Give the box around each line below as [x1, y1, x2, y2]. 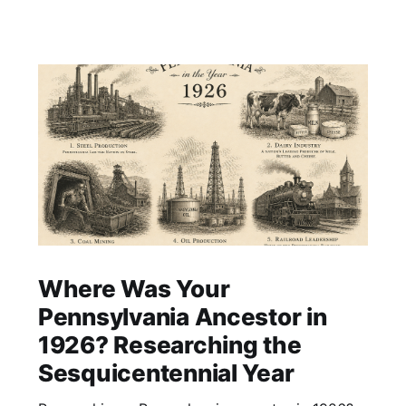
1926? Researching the [37, 331, 302, 360]
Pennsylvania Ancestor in [37, 303, 327, 332]
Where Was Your [37, 275, 230, 304]
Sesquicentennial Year [37, 359, 295, 388]
